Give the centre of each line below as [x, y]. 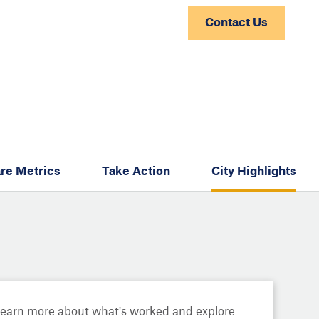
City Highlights [253, 171]
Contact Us [236, 23]
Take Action [136, 171]
